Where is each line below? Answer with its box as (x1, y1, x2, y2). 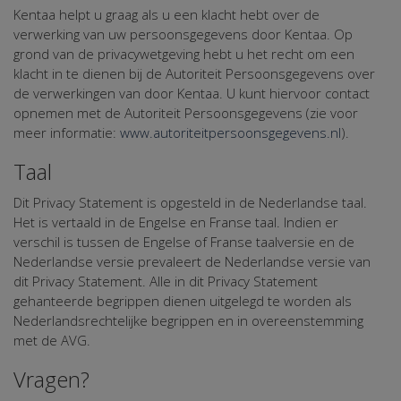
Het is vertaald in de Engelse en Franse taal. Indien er (13, 212, 338, 231)
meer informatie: (13, 123, 120, 141)
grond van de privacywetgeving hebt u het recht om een (13, 44, 354, 63)
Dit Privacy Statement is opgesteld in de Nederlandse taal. (13, 192, 367, 211)
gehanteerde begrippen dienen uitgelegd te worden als (13, 291, 352, 310)
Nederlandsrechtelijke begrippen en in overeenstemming (13, 311, 363, 329)
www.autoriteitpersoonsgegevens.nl (120, 123, 341, 141)
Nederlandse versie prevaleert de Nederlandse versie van (13, 252, 371, 270)
